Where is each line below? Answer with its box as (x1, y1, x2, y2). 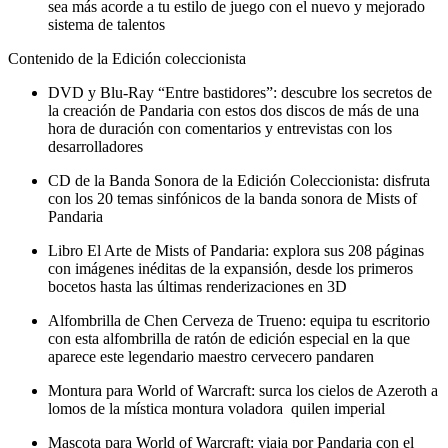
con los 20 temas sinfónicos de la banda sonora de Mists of (48, 189, 417, 207)
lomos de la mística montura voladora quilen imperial (48, 399, 385, 417)
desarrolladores (48, 137, 143, 155)
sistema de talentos (48, 15, 165, 33)
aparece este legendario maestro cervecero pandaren (48, 347, 374, 365)
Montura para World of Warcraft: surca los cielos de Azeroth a (48, 381, 438, 399)
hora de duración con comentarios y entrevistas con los (48, 119, 392, 137)
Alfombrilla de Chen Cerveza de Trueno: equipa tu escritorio (48, 311, 430, 329)
